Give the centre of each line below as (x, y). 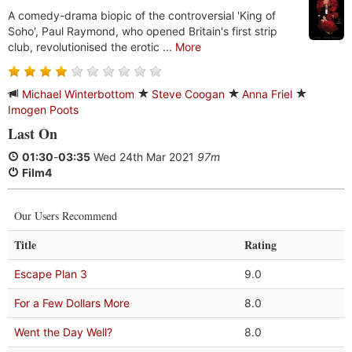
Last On (33, 134)
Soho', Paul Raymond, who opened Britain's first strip (143, 31)
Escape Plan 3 (51, 274)
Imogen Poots (43, 110)
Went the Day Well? (63, 332)
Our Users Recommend (66, 216)
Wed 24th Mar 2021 (144, 157)
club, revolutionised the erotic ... (92, 47)
